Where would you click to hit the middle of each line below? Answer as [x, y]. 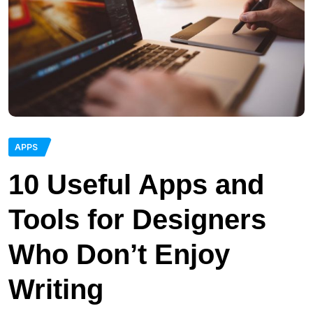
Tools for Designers [137, 219]
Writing [56, 289]
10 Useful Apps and [136, 184]
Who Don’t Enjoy [119, 254]
